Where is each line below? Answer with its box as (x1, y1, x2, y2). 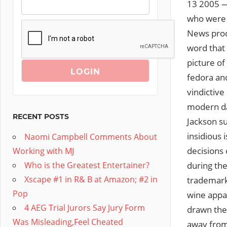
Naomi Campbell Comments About (24, 131, 157, 142)
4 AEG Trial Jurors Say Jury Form (24, 202, 145, 213)
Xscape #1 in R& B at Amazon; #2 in (24, 174, 158, 185)
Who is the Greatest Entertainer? (24, 160, 149, 171)
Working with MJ (13, 145, 74, 157)
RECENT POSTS (13, 112, 69, 121)
